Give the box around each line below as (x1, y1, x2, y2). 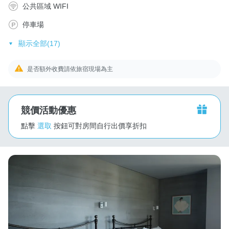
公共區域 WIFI (22, 2, 68, 10)
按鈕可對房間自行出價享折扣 (54, 121, 147, 130)
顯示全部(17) (18, 39, 60, 48)
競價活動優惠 (21, 105, 76, 116)
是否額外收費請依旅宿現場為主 (27, 65, 113, 73)
